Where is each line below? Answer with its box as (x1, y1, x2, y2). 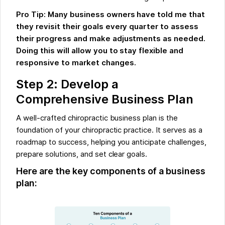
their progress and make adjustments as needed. (16, 34, 206, 44)
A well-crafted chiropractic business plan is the (16, 114, 178, 123)
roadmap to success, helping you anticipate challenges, (16, 138, 206, 147)
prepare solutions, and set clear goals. (16, 150, 148, 159)
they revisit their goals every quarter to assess (16, 22, 199, 32)
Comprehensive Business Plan (16, 92, 193, 107)
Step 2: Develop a (16, 77, 119, 92)
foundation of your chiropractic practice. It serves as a (16, 126, 202, 135)
